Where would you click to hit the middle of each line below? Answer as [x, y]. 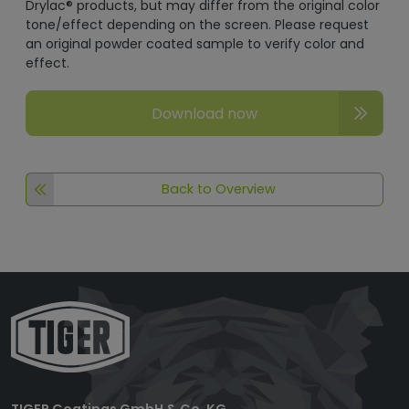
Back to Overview [218, 189]
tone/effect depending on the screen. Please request [197, 25]
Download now [204, 113]
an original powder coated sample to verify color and [195, 44]
